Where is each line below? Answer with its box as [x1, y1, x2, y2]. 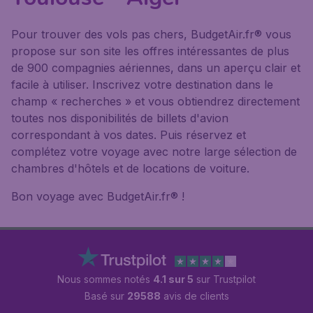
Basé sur [84, 290, 127, 302]
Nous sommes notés [57, 273, 153, 285]
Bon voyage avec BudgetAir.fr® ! [11, 189, 184, 203]
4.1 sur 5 [153, 273, 194, 285]
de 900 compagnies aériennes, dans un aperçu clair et [11, 61, 300, 75]
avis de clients [160, 290, 229, 302]
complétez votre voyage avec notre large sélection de [11, 145, 297, 159]
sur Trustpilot [194, 273, 256, 285]
